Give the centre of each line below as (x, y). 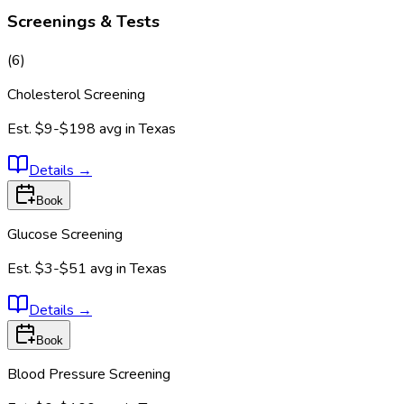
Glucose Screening (65, 235)
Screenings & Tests (83, 22)
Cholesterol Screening (76, 95)
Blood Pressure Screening (89, 375)
